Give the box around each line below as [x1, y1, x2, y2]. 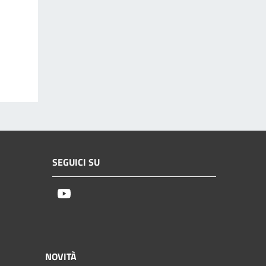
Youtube [71, 186, 108, 202]
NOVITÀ [45, 249, 77, 264]
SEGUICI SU [52, 155, 100, 170]
